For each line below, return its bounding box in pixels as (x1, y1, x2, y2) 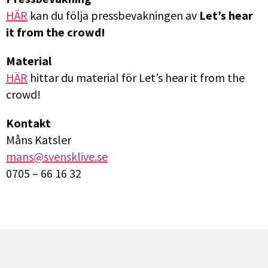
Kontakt (6, 115, 51, 130)
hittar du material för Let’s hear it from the (28, 69, 245, 85)
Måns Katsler (6, 132, 71, 147)
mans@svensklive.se (6, 148, 108, 164)
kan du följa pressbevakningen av (28, 7, 199, 23)
